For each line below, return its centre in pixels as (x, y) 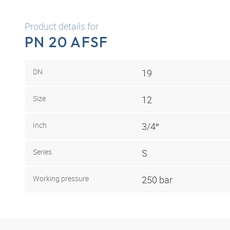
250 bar (157, 179)
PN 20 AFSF (66, 42)
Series (42, 151)
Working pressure (61, 178)
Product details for (62, 26)
